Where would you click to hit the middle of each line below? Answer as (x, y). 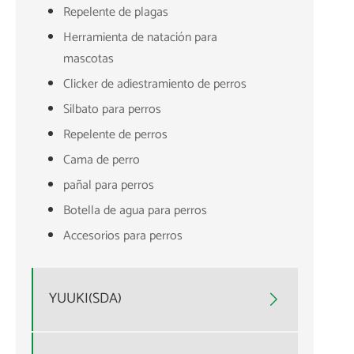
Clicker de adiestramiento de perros (155, 84)
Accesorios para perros (123, 235)
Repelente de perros (115, 134)
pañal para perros (109, 185)
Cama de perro (102, 160)
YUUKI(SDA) (85, 299)
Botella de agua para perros (135, 210)
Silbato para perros (112, 109)
